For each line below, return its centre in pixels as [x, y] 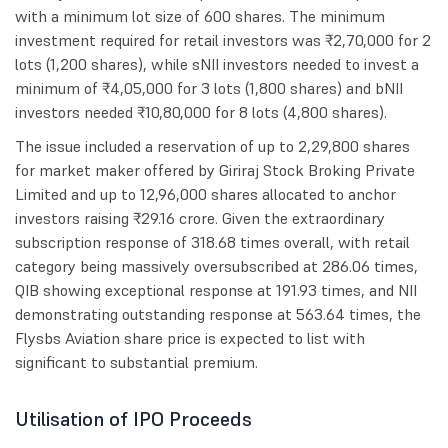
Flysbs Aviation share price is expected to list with [190, 338]
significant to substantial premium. [136, 362]
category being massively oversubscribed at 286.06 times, [216, 266]
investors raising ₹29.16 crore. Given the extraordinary [200, 218]
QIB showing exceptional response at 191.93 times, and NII [216, 290]
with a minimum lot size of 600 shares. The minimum [200, 16]
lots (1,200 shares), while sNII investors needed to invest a [217, 64]
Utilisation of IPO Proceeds [133, 419]
